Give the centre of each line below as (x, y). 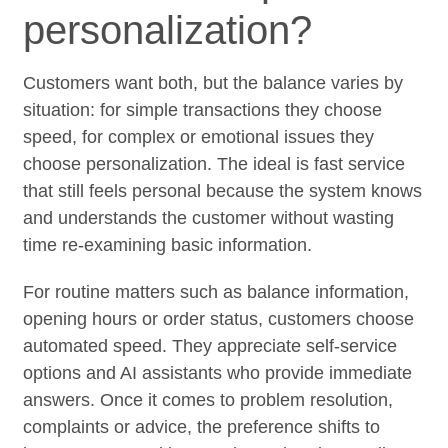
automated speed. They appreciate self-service (210, 345)
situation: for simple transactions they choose (203, 109)
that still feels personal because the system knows (223, 190)
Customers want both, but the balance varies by (213, 82)
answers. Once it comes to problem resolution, (208, 399)
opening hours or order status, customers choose (219, 318)
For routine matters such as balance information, (216, 291)
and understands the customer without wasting (209, 217)
